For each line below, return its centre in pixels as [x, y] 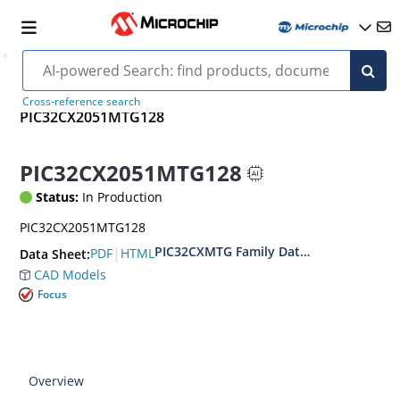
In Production [121, 196]
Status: [58, 196]
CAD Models [69, 274]
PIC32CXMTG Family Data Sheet [250, 251]
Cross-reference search [81, 101]
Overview [57, 380]
